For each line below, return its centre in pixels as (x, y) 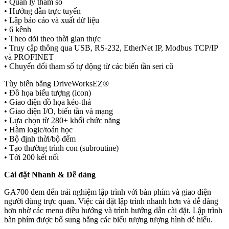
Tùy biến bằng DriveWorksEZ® (56, 84)
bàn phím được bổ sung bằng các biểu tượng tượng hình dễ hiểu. (108, 220)
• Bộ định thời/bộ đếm (40, 139)
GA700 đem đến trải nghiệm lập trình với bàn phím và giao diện (108, 192)
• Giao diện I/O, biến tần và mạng (59, 111)
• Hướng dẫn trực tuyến (42, 11)
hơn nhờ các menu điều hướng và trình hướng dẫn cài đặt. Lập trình (113, 211)
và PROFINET (29, 57)
